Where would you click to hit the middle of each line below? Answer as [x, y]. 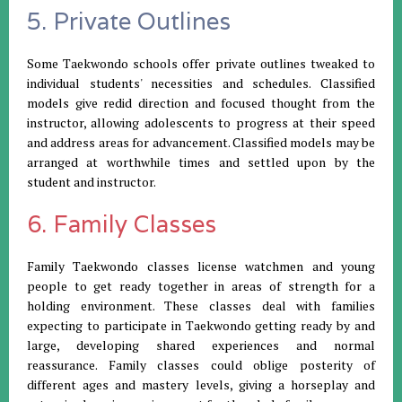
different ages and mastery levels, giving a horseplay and [201, 385]
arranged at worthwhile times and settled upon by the [201, 162]
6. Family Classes [122, 224]
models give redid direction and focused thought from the [201, 103]
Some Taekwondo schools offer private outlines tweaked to [201, 64]
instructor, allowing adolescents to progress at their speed [201, 123]
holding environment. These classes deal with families [201, 306]
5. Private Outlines [129, 22]
